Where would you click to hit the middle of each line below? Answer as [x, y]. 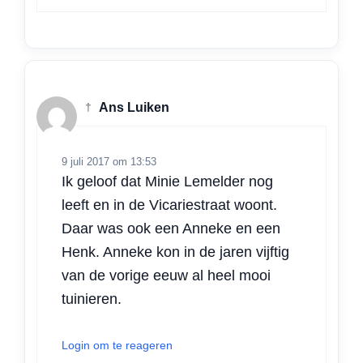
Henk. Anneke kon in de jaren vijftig [175, 252]
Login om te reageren [117, 345]
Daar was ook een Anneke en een [171, 228]
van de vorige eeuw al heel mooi [166, 275]
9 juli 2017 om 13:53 [109, 161]
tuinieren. [92, 299]
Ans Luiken [133, 108]
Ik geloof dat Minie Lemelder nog [167, 181]
